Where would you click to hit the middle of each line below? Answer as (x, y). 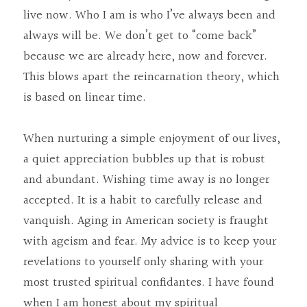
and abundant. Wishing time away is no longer (146, 180)
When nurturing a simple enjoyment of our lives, (152, 139)
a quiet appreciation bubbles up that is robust (144, 159)
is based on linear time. (85, 98)
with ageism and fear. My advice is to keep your (150, 242)
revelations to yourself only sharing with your (143, 262)
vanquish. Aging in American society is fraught (146, 221)
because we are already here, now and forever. (145, 57)
